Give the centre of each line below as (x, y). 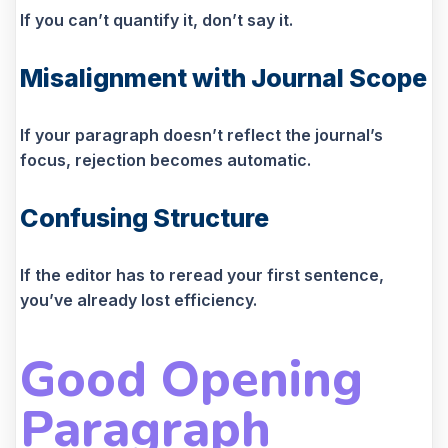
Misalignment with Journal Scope (223, 78)
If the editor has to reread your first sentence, (202, 275)
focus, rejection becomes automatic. (165, 160)
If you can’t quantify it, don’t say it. (156, 20)
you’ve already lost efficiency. (138, 300)
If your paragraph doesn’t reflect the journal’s (201, 135)
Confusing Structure (144, 218)
